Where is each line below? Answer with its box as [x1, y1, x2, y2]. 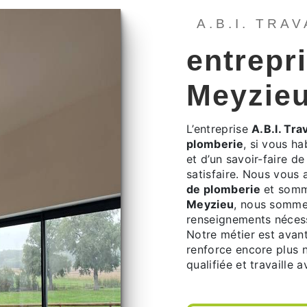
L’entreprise [186, 121, 252, 136]
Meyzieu [186, 197, 234, 211]
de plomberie [186, 182, 260, 196]
